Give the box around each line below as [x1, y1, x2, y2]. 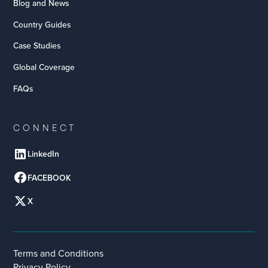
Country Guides [13, 18, 71, 31]
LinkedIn [28, 148, 59, 160]
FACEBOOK [28, 171, 71, 184]
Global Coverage [13, 60, 75, 73]
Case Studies [13, 39, 61, 52]
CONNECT [13, 124, 77, 133]
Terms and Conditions [13, 246, 104, 260]
